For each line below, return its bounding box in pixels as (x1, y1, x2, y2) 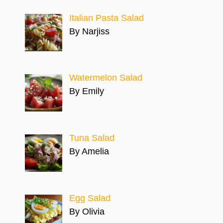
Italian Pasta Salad (69, 12, 144, 23)
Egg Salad (69, 193, 111, 204)
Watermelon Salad (69, 73, 142, 83)
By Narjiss (69, 26, 110, 36)
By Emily (69, 86, 104, 97)
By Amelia (69, 146, 109, 157)
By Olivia (69, 207, 105, 217)
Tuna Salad (69, 133, 114, 143)
